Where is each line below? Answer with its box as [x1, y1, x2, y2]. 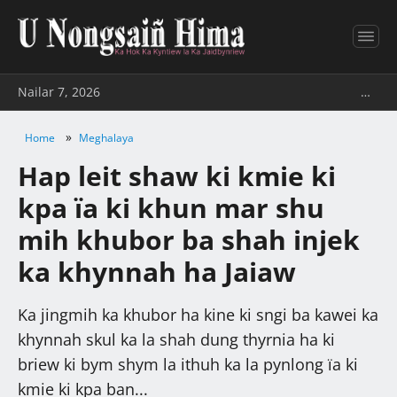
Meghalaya [79, 129, 134, 145]
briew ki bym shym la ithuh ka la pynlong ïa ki [18, 353, 358, 375]
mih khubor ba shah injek [18, 221, 360, 258]
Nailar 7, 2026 [18, 82, 100, 100]
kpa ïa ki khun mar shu [18, 189, 324, 226]
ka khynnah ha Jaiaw [18, 253, 296, 290]
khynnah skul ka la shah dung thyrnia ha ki [18, 328, 335, 350]
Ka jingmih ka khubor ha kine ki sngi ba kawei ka [18, 303, 378, 325]
